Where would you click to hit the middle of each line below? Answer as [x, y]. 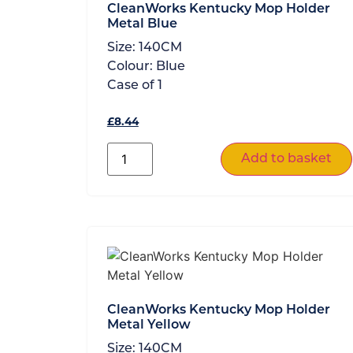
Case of [132, 85]
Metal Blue [142, 24]
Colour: [131, 67]
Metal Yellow [149, 325]
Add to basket [286, 159]
